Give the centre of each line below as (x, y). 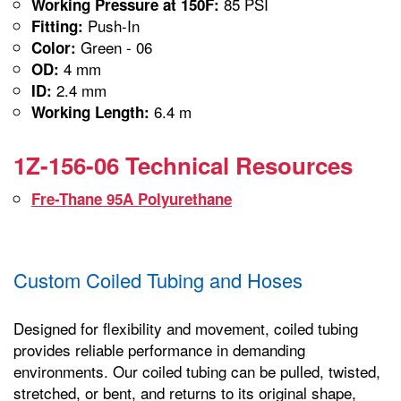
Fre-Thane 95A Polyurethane (132, 198)
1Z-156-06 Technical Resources (183, 165)
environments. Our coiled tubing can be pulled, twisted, (197, 371)
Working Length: (90, 111)
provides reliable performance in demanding (159, 349)
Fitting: (57, 26)
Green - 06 (114, 47)
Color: (54, 47)
